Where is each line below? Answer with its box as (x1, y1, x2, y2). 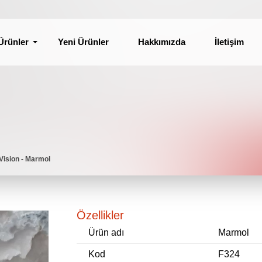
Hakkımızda (138, 36, 185, 47)
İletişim (215, 36, 244, 47)
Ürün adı (88, 227, 125, 237)
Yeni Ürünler (58, 36, 109, 47)
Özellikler (77, 208, 125, 222)
